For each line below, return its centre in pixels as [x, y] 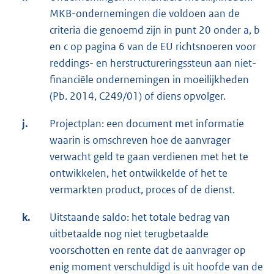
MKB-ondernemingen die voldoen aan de [145, 14]
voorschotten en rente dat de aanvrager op [148, 250]
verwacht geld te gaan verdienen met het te [149, 157]
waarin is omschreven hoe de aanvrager [140, 140]
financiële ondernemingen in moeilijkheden [149, 80]
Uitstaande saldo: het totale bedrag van [140, 217]
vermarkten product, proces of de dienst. [142, 190]
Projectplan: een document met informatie [147, 124]
